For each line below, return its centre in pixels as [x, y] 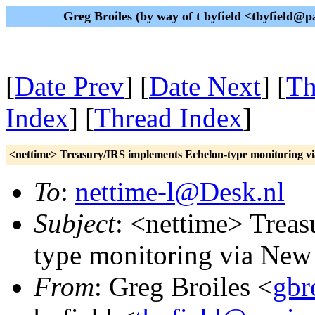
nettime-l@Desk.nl [180, 192]
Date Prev [69, 86]
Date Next [205, 86]
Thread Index [168, 118]
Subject [75, 223]
